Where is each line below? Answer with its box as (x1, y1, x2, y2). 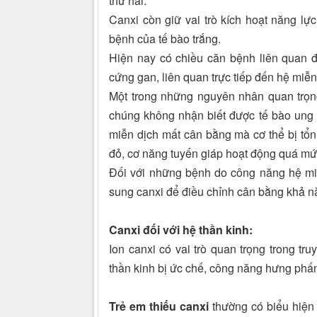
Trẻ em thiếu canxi (109, 298, 213, 315)
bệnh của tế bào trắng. (109, 30, 221, 47)
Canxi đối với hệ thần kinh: (109, 221, 253, 238)
